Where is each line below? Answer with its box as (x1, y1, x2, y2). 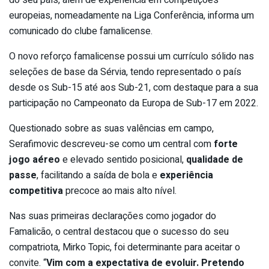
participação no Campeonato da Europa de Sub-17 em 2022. (9, 95, 258, 110)
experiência (160, 168, 213, 183)
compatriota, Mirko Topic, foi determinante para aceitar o (9, 240, 240, 255)
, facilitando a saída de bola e (37, 168, 160, 183)
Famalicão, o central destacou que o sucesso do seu (9, 224, 229, 239)
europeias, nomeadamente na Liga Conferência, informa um (9, 8, 254, 23)
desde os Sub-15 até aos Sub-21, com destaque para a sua (9, 80, 258, 95)
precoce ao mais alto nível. (63, 183, 177, 198)
